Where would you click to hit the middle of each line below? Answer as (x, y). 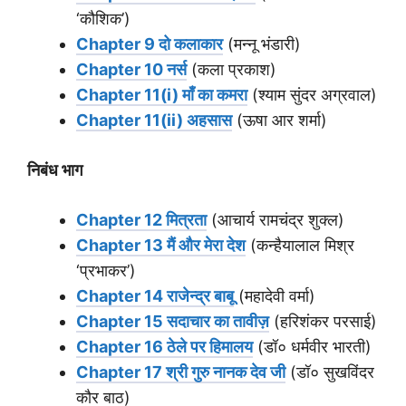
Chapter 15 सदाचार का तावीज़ (173, 322)
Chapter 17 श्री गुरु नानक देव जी (181, 372)
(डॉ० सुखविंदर (330, 372)
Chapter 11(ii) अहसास (154, 121)
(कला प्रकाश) (232, 70)
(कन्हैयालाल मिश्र (300, 246)
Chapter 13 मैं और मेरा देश (161, 246)
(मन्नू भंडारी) (262, 44)
